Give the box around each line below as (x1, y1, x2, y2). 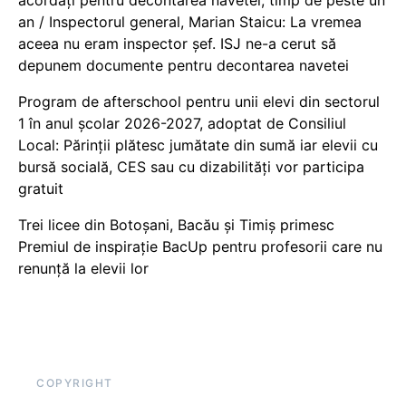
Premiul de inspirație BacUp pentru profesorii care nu (18, 237, 382, 256)
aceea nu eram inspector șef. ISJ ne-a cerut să (18, 34, 336, 53)
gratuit (18, 179, 63, 198)
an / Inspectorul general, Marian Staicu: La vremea (18, 12, 362, 31)
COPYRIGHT (36, 375, 113, 390)
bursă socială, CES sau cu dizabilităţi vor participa (18, 157, 364, 176)
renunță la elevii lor (18, 258, 149, 277)
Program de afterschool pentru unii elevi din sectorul (18, 92, 380, 111)
